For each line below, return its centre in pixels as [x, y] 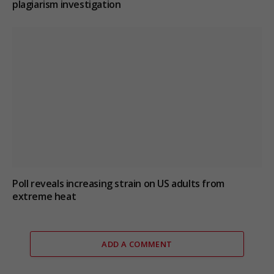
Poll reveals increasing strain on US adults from [118, 183]
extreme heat [44, 196]
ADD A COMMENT [137, 244]
